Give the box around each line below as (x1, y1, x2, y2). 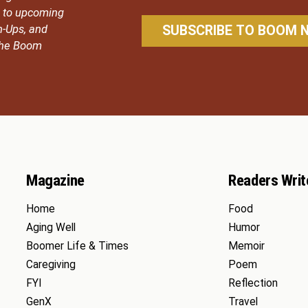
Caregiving (26, 258, 76, 271)
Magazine (26, 170, 85, 190)
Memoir (228, 239, 265, 252)
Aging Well (26, 221, 76, 234)
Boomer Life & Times (26, 239, 129, 252)
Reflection (228, 276, 278, 289)
